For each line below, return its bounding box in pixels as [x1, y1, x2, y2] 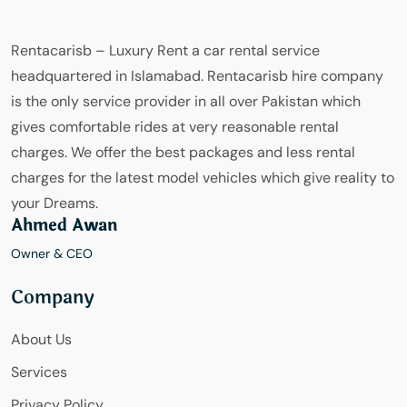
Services [11, 362, 67, 382]
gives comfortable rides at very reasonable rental [11, 117, 339, 137]
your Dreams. [11, 194, 98, 213]
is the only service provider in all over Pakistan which [11, 92, 361, 112]
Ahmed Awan [11, 213, 117, 239]
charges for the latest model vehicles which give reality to [11, 168, 394, 188]
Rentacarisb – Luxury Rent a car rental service [11, 41, 320, 61]
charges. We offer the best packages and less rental [11, 143, 355, 163]
